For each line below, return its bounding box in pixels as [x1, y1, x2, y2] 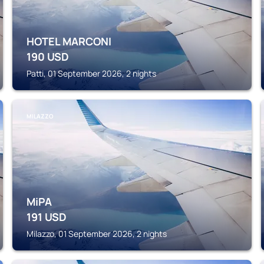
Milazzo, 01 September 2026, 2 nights [27, 228, 167, 239]
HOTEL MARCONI [27, 34, 112, 48]
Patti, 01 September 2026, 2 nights [27, 68, 157, 79]
